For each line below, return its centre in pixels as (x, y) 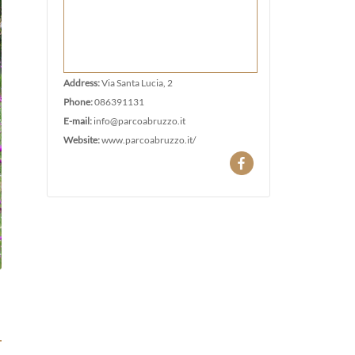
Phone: (78, 101)
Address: (82, 82)
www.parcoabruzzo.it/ (148, 139)
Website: (82, 139)
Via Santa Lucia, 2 (137, 82)
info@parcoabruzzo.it (139, 120)
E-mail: (78, 120)
